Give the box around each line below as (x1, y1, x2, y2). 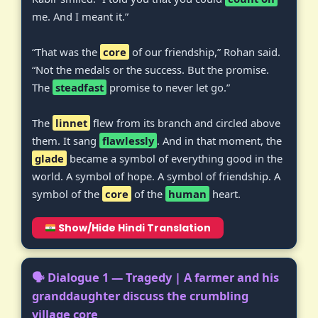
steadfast (55, 79, 104, 94)
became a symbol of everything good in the (67, 150, 283, 165)
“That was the (32, 44, 100, 59)
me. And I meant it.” (32, 9, 128, 23)
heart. (209, 186, 241, 201)
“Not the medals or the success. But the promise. (32, 62, 269, 77)
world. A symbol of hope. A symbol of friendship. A (32, 168, 280, 183)
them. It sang (32, 133, 99, 148)
